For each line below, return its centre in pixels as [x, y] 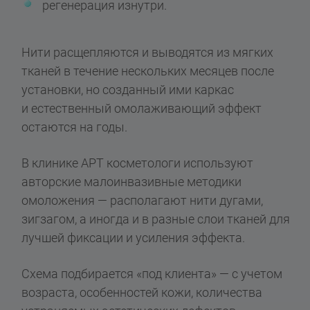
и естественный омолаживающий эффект [142, 108]
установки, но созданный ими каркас [128, 89]
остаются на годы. [75, 127]
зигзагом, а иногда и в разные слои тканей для [156, 219]
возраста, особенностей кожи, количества [142, 292]
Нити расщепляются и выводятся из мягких [148, 52]
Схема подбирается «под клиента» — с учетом [152, 273]
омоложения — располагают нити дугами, [143, 200]
